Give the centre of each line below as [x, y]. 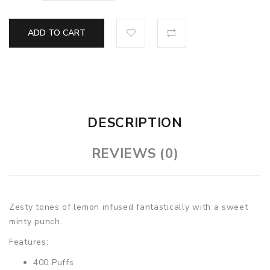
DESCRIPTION [135, 123]
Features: [29, 242]
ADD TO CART [57, 33]
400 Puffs [54, 262]
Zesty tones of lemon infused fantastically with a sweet [129, 207]
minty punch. [37, 221]
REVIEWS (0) [135, 153]
